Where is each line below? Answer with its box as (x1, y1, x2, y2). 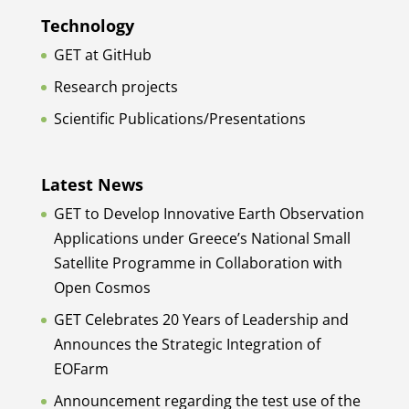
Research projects (53, 77, 178, 98)
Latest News (40, 173, 143, 196)
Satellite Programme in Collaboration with (53, 253, 342, 274)
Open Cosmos (53, 278, 151, 299)
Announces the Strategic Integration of (53, 334, 320, 355)
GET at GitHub (53, 45, 152, 66)
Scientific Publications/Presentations (53, 109, 306, 130)
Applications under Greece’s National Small (53, 228, 351, 249)
